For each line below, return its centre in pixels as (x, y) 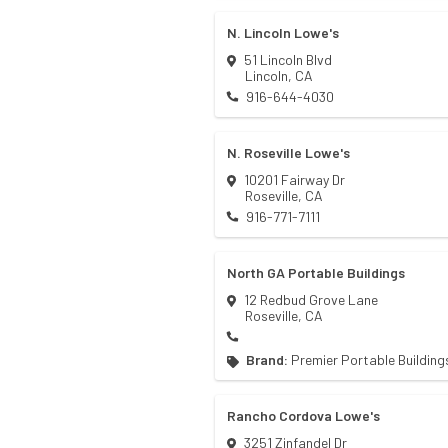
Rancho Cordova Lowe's (303, 416)
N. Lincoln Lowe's (283, 33)
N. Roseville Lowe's (288, 153)
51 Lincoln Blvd (288, 60)
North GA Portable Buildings (316, 273)
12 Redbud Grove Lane (311, 300)
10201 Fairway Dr (294, 180)
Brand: (267, 360)
